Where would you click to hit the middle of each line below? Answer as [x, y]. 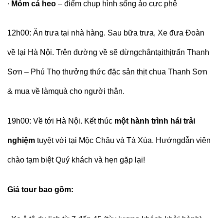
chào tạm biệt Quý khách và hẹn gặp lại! [76, 160]
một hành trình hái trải [155, 121]
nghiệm [22, 141]
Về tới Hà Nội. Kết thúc [74, 121]
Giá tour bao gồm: [41, 189]
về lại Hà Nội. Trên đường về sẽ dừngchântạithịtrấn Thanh [108, 53]
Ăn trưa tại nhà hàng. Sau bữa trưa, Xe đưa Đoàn [119, 33]
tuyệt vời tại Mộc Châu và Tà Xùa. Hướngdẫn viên [124, 141]
